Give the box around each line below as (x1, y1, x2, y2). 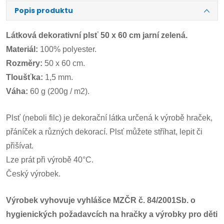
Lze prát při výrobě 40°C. (6, 155, 93, 164)
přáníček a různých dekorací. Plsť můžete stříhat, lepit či (6, 127, 202, 136)
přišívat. (6, 141, 33, 150)
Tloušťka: (6, 73, 43, 81)
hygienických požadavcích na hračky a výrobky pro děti (6, 210, 217, 218)
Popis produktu (14, 5, 73, 15)
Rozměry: (6, 59, 42, 67)
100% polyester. (38, 45, 96, 53)
